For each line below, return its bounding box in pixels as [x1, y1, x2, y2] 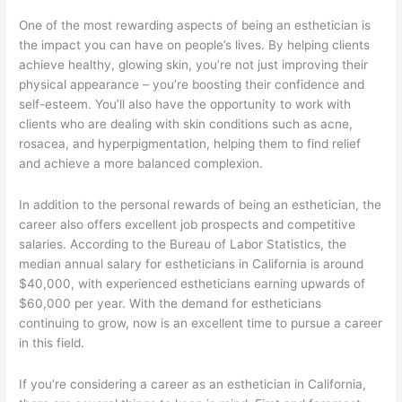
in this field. [19, 336, 85, 351]
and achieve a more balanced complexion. [19, 156, 264, 171]
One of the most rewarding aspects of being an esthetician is [19, 18, 371, 33]
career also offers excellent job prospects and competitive [19, 217, 356, 232]
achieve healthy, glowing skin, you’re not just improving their [19, 57, 369, 73]
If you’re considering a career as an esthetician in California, [19, 377, 367, 392]
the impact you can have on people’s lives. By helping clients [19, 38, 371, 53]
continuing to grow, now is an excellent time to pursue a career [19, 316, 383, 331]
